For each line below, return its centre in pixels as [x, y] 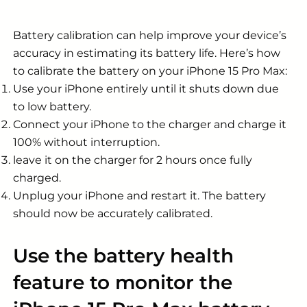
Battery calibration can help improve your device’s [150, 36]
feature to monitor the [123, 283]
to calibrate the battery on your [100, 71]
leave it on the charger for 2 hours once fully [133, 160]
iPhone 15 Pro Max [236, 71]
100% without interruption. [86, 143]
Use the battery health [123, 256]
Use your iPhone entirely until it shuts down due [146, 89]
